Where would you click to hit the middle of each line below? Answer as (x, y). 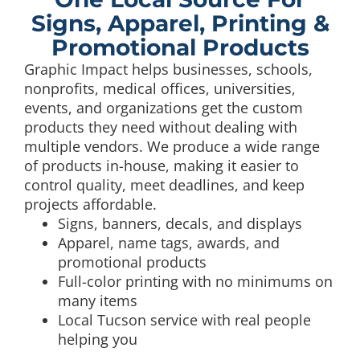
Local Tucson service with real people (185, 320)
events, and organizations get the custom (164, 108)
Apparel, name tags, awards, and (169, 243)
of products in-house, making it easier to (162, 166)
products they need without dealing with (161, 127)
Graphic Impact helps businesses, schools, (168, 70)
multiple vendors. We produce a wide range (172, 147)
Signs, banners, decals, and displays (180, 224)
